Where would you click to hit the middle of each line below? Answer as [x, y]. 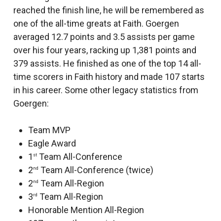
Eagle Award [52, 143]
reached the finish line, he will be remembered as [109, 10]
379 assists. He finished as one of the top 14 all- [107, 63]
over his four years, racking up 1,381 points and [105, 50]
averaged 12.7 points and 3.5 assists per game [104, 37]
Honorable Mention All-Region [86, 210]
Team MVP [49, 130]
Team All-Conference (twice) [96, 170]
